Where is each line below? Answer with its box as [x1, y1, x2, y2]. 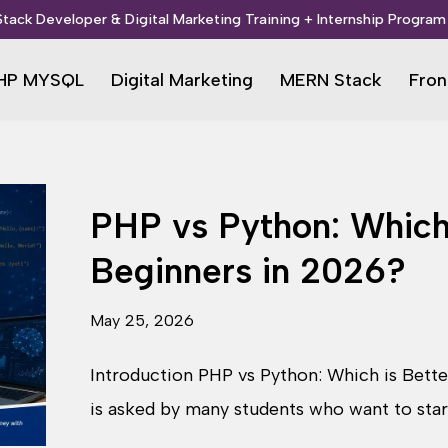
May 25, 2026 [90, 311, 194, 330]
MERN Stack [280, 69, 382, 91]
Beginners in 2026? [90, 250, 406, 292]
